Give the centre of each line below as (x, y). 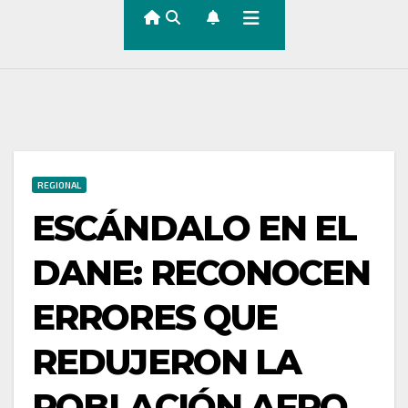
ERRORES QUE (155, 317)
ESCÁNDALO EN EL (194, 228)
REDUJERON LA (167, 362)
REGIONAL (59, 184)
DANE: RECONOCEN (201, 272)
